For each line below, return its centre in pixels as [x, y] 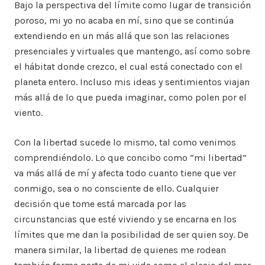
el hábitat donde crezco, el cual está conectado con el [128, 67]
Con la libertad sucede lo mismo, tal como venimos [125, 143]
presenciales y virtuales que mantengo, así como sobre [132, 51]
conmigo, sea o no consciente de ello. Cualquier [117, 189]
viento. [28, 113]
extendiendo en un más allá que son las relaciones [122, 36]
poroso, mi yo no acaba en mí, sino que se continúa [124, 21]
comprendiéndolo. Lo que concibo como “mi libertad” [130, 158]
